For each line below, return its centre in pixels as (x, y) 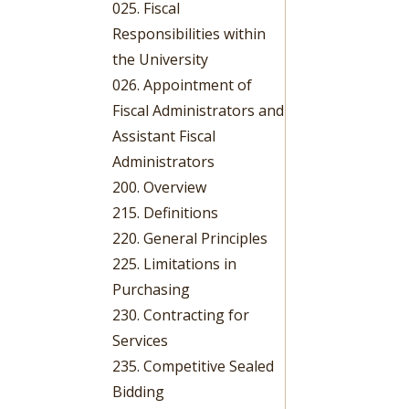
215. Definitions (166, 212)
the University (161, 59)
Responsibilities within (189, 33)
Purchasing (152, 289)
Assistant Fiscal (164, 136)
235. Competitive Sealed (194, 366)
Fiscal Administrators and (199, 110)
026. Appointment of (183, 84)
